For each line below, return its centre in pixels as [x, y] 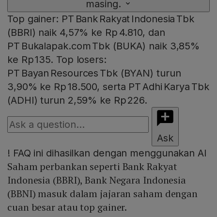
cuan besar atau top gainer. [68, 207]
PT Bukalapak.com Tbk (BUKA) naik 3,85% [104, 46]
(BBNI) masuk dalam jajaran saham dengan [103, 194]
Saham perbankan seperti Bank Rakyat [92, 167]
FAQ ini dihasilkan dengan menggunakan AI [108, 153]
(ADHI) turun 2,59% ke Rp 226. [77, 101]
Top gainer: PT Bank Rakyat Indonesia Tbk [101, 19]
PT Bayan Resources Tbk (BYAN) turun [94, 73]
